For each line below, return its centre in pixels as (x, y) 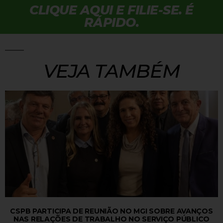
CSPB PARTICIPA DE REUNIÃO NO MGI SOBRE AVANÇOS (111, 211)
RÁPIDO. (111, 22)
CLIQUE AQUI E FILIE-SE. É (111, 10)
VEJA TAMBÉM (111, 71)
